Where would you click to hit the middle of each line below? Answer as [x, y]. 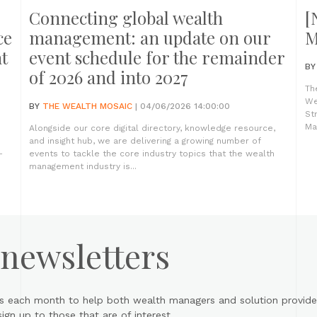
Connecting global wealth [126, 18]
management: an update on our [150, 38]
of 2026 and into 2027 [109, 77]
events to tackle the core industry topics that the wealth [152, 154]
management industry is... [83, 166]
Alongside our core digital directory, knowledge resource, [152, 128]
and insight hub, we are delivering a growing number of [145, 141]
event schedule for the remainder [157, 57]
